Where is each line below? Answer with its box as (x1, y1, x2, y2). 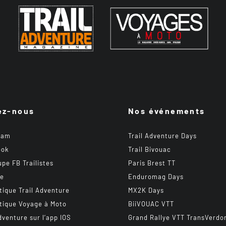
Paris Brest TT (128, 159, 176, 167)
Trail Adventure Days (128, 132, 197, 140)
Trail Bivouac (128, 145, 171, 153)
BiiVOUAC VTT (128, 200, 174, 208)
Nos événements (128, 106, 205, 116)
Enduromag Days (128, 173, 184, 181)
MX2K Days (128, 186, 164, 194)
